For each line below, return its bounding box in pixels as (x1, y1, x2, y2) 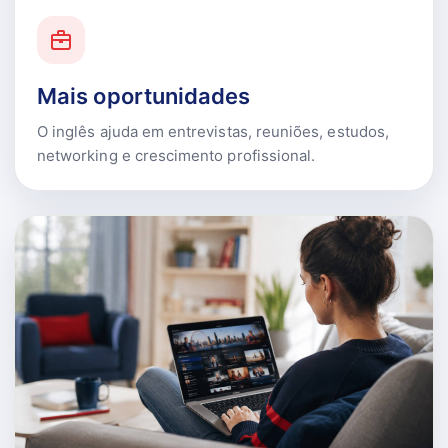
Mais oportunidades (37, 83, 251, 110)
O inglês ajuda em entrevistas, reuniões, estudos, (37, 122, 389, 142)
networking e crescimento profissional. (37, 146, 316, 166)
